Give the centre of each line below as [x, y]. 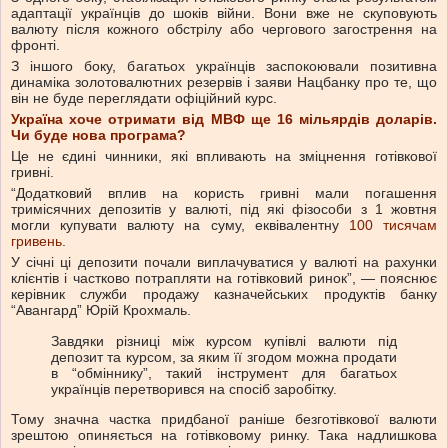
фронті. [35, 45]
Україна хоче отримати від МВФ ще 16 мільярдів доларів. [224, 119]
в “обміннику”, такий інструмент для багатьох [224, 372]
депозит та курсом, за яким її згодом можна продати [224, 356]
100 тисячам [393, 225]
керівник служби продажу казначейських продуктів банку [224, 294]
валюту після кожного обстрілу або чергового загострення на [224, 29]
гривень [36, 241]
